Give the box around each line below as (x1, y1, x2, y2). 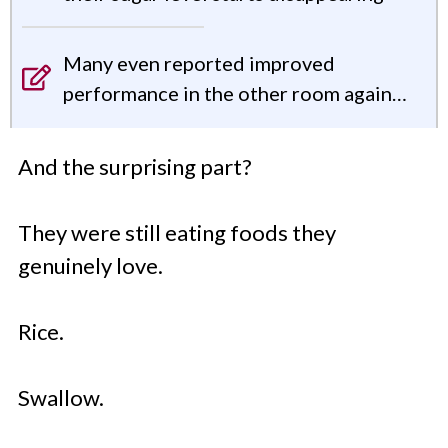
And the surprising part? (18, 152, 252, 180)
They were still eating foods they (18, 218, 336, 246)
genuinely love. (18, 251, 163, 279)
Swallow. (18, 383, 104, 411)
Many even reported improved (63, 50, 336, 75)
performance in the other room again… (63, 80, 408, 105)
